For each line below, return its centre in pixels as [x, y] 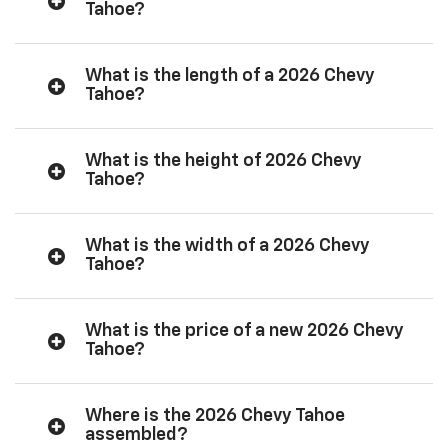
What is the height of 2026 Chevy [223, 160]
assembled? [136, 434]
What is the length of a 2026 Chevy [230, 75]
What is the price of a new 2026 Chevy [244, 330]
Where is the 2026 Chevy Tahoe [215, 415]
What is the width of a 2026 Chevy [227, 245]
